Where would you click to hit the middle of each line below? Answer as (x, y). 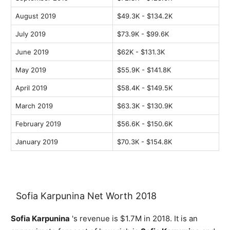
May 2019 (31, 70)
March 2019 (34, 106)
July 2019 (31, 34)
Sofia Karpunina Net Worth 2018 (86, 196)
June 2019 (32, 52)
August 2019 (36, 16)
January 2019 (37, 142)
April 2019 (31, 88)
